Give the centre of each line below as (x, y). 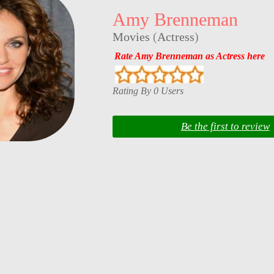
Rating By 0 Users (148, 91)
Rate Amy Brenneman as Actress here (189, 56)
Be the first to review (225, 127)
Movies (131, 37)
